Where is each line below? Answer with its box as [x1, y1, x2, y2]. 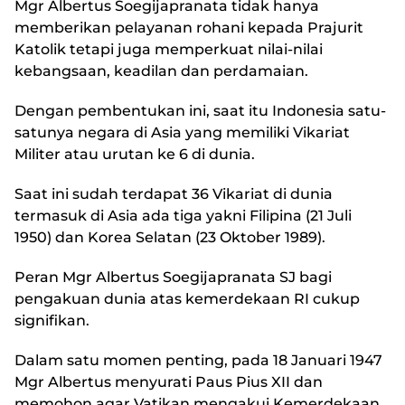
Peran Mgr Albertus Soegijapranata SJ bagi [14, 268, 332, 287]
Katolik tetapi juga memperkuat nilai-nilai [14, 41, 323, 59]
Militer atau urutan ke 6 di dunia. [14, 146, 255, 164]
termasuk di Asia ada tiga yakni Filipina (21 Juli [14, 207, 352, 225]
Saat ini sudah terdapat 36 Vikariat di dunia [14, 185, 333, 203]
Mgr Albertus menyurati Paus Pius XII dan [14, 373, 323, 391]
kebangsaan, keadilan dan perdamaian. [14, 62, 308, 80]
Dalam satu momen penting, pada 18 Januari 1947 [14, 352, 382, 370]
